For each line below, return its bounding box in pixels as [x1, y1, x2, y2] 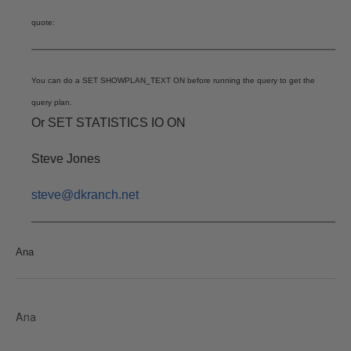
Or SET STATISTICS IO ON [31, 116, 186, 129]
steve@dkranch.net [31, 188, 139, 201]
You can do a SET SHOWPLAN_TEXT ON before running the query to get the [31, 76, 315, 85]
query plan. [31, 98, 72, 107]
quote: [31, 18, 55, 27]
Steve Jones [31, 152, 100, 165]
